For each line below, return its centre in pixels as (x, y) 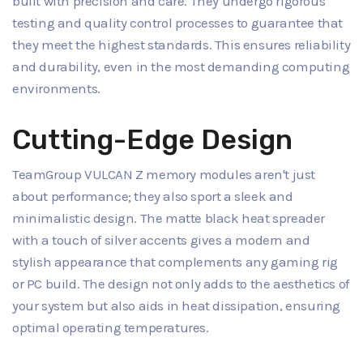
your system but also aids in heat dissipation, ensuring (177, 305)
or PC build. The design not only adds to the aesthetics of (181, 283)
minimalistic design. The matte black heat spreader (169, 218)
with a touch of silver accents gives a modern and (161, 239)
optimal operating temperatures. (111, 327)
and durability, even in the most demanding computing (181, 67)
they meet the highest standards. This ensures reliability (181, 45)
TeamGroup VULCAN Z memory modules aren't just (164, 174)
